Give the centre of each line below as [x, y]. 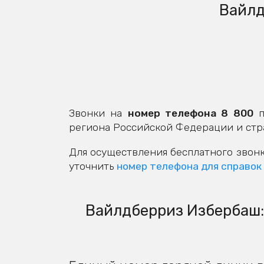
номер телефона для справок [189, 166]
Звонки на [98, 113]
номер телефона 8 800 [190, 113]
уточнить [93, 166]
